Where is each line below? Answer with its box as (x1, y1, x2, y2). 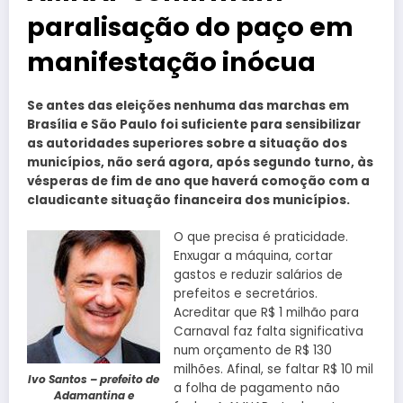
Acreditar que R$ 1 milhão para (174, 303, 359, 321)
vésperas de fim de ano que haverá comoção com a (27, 173, 370, 191)
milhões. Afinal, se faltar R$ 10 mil (174, 360, 373, 378)
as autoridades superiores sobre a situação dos (27, 135, 347, 153)
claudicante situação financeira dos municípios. (27, 192, 350, 210)
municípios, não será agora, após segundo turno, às (27, 154, 373, 172)
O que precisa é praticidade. (174, 228, 348, 246)
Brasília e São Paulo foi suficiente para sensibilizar (27, 116, 361, 134)
